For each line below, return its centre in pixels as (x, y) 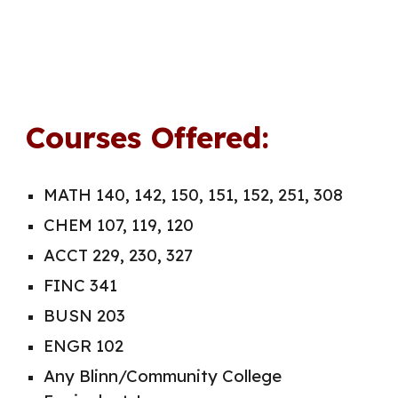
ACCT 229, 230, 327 (119, 255)
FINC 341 (83, 285)
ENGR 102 (84, 346)
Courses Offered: (148, 137)
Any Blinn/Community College (163, 376)
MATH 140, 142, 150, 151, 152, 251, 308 (194, 195)
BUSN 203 (85, 315)
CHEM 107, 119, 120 (119, 225)
